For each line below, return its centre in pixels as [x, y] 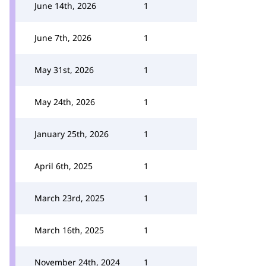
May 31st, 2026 [64, 70]
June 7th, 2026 [63, 38]
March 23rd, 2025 [69, 198]
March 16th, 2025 [69, 230]
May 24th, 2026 [65, 102]
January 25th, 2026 [72, 134]
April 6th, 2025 [64, 166]
